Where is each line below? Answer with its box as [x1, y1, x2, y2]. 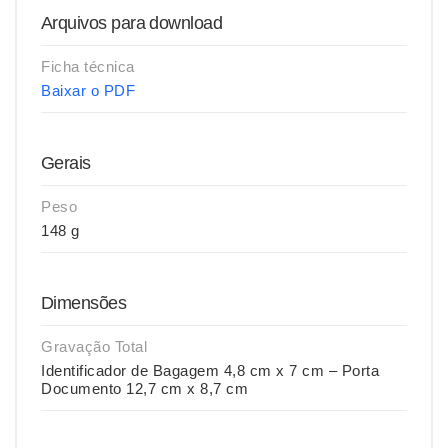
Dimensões [41, 293, 127, 313]
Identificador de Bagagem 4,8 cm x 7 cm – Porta [41, 362, 379, 379]
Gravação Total [41, 338, 147, 355]
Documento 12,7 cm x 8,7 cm [41, 380, 248, 397]
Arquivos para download [41, 13, 223, 33]
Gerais [41, 153, 91, 173]
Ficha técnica [41, 58, 135, 75]
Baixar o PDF [41, 82, 135, 99]
